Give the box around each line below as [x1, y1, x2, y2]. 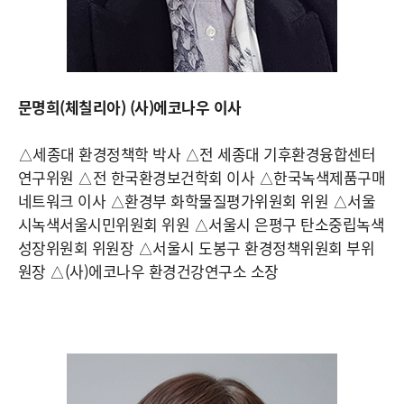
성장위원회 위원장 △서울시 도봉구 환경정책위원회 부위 [18, 236, 375, 259]
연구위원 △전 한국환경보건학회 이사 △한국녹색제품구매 [18, 166, 386, 188]
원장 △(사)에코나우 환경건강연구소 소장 [18, 260, 279, 282]
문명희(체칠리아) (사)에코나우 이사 [18, 96, 242, 118]
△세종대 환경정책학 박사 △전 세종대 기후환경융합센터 [18, 142, 376, 165]
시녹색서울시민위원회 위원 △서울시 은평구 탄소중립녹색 [18, 213, 385, 235]
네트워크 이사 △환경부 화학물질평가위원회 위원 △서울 [18, 189, 376, 212]
